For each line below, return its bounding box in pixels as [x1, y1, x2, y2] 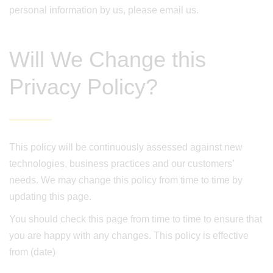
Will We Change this [9, 47, 206, 72]
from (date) [9, 247, 55, 257]
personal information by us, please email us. [9, 5, 199, 15]
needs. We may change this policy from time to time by [9, 175, 243, 185]
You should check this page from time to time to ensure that [9, 214, 262, 224]
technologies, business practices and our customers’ [9, 158, 234, 169]
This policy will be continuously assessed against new [9, 142, 243, 152]
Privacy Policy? [9, 74, 158, 99]
